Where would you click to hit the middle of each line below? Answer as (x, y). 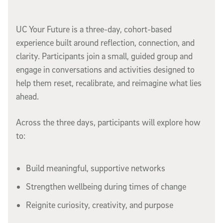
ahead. (27, 97)
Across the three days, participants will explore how (108, 122)
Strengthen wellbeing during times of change (106, 186)
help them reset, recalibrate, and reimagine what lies (109, 83)
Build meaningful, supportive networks (96, 168)
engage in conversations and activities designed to (105, 70)
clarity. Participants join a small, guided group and (104, 56)
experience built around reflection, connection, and (105, 43)
